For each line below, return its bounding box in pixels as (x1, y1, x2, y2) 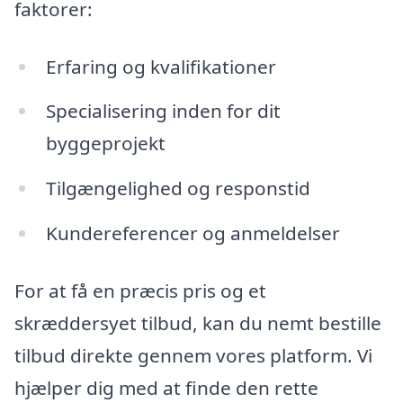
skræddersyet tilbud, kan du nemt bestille (14, 309, 381, 336)
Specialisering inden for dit (45, 98, 281, 124)
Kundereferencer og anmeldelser (45, 220, 340, 246)
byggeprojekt (45, 130, 166, 157)
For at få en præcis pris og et (14, 277, 266, 303)
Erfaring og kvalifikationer (45, 53, 276, 79)
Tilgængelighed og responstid (45, 175, 310, 201)
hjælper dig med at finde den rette (14, 374, 318, 400)
